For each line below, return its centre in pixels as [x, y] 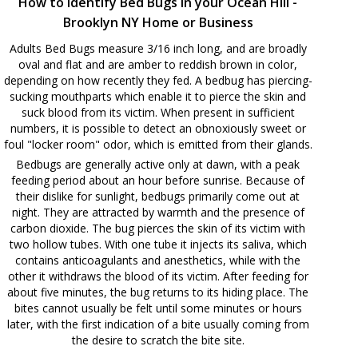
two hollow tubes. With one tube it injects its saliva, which [158, 244]
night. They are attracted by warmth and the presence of [158, 212]
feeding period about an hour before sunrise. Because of [158, 180]
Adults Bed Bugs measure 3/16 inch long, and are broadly [158, 48]
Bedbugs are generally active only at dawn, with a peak [158, 164]
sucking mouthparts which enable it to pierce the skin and [158, 96]
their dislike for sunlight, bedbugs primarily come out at [158, 196]
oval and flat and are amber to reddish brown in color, [158, 64]
